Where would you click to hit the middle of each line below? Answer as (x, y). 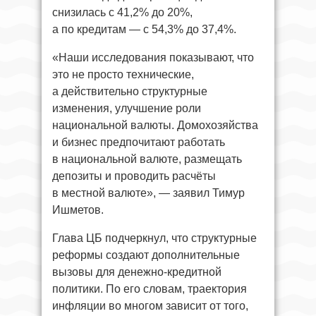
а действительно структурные (130, 92)
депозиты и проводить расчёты (134, 176)
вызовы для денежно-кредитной (137, 272)
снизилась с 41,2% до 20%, (122, 13)
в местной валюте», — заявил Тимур (148, 193)
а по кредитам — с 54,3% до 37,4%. (144, 30)
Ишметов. (78, 210)
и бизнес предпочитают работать (139, 142)
